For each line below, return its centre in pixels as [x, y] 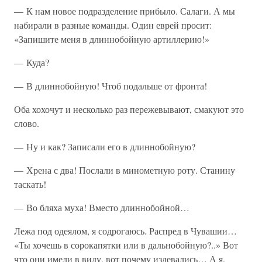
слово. [27, 123]
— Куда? [32, 62]
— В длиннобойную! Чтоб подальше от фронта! [111, 86]
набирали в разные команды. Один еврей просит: [113, 25]
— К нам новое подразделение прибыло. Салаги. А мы [125, 11]
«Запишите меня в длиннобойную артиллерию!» [112, 39]
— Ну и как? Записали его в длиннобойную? [105, 146]
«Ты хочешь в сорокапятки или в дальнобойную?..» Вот [126, 245]
